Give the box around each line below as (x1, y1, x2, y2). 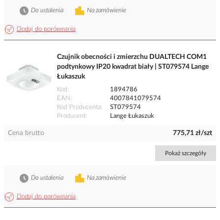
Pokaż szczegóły (165, 150, 206, 157)
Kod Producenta (57, 104, 101, 111)
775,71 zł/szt (173, 130, 212, 137)
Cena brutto (8, 130, 44, 137)
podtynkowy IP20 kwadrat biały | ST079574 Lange (57, 63, 209, 71)
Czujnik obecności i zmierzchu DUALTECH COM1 (57, 54, 207, 61)
